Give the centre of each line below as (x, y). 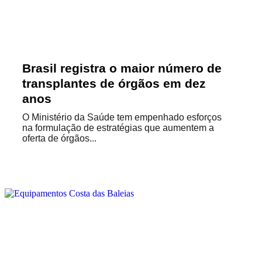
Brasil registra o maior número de (122, 68)
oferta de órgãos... (59, 138)
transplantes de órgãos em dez (114, 83)
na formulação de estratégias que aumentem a (118, 128)
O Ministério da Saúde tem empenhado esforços (122, 117)
